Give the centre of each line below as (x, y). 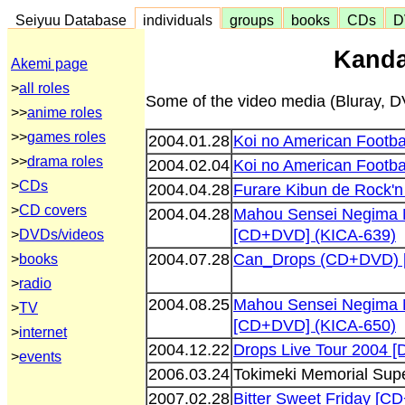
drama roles (65, 161)
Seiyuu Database (71, 20)
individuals (178, 20)
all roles (44, 88)
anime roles (65, 113)
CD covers (53, 210)
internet (43, 332)
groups (252, 20)
